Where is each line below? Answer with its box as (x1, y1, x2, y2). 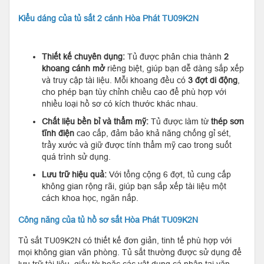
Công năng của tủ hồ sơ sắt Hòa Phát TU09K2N (18, 214, 198, 225)
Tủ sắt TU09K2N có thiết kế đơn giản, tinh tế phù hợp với (18, 235, 232, 245)
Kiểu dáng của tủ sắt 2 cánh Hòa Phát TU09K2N (18, 13, 199, 23)
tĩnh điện (42, 128, 74, 138)
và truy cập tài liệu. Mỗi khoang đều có (42, 75, 188, 85)
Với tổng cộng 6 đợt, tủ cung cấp (107, 169, 231, 179)
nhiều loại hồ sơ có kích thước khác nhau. (42, 98, 198, 108)
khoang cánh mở (42, 63, 105, 73)
